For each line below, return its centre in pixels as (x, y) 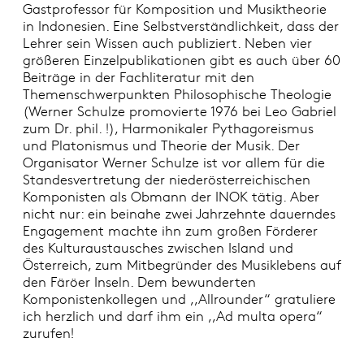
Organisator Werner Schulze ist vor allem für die (173, 162)
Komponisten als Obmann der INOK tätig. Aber (171, 197)
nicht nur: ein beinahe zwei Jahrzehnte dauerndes (179, 214)
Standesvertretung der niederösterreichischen (166, 180)
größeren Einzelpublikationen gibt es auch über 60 (181, 60)
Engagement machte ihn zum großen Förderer (170, 231)
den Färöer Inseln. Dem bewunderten (139, 282)
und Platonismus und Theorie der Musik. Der (161, 145)
